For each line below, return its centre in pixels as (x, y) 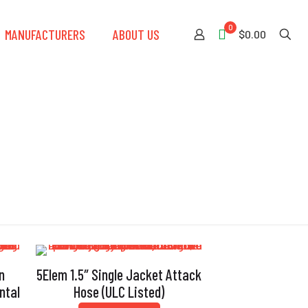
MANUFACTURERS (45, 34)
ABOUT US (136, 34)
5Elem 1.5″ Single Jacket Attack (119, 274)
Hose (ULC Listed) (119, 291)
